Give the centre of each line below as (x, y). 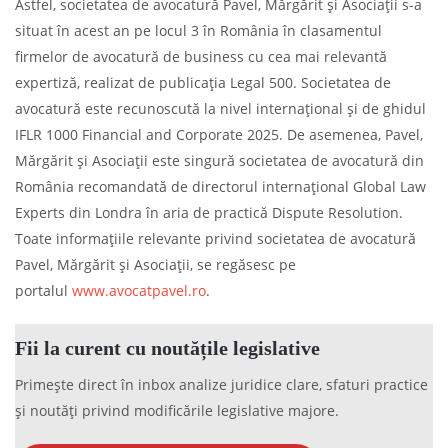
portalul (43, 290)
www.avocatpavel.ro (139, 290)
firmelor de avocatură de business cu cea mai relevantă (201, 56)
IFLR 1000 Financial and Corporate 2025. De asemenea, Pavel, (219, 134)
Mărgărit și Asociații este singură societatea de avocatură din (219, 160)
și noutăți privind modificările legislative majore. (177, 410)
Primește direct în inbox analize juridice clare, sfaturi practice (221, 384)
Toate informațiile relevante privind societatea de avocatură (215, 238)
